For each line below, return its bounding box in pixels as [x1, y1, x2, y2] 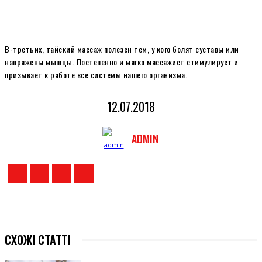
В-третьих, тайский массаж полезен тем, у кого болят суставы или [5, 42, 239, 55]
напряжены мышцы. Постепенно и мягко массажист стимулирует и [5, 55, 239, 68]
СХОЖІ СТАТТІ [5, 231, 70, 249]
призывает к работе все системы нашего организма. [5, 68, 187, 81]
